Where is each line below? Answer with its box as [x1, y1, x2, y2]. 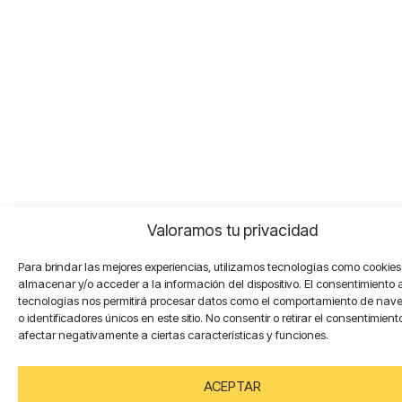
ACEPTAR [203, 377, 261, 395]
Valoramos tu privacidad [146, 221, 318, 240]
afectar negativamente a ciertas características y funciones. [18, 328, 328, 342]
